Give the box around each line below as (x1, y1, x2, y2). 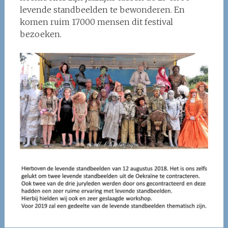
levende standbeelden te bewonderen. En (19, 5, 185, 15)
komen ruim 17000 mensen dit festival (19, 17, 173, 27)
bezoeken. (19, 29, 62, 39)
